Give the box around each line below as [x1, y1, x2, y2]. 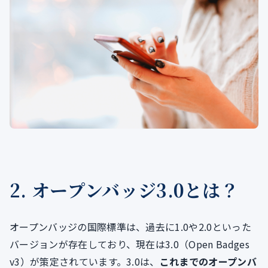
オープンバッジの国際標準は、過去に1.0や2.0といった [10, 220, 251, 234]
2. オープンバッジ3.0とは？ [10, 176, 239, 203]
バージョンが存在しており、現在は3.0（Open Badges [10, 237, 249, 252]
